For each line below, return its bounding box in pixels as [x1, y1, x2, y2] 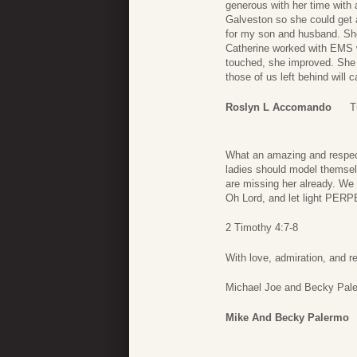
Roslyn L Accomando [226, 100, 331, 113]
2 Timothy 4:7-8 [226, 222, 298, 234]
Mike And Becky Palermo [226, 311, 349, 324]
